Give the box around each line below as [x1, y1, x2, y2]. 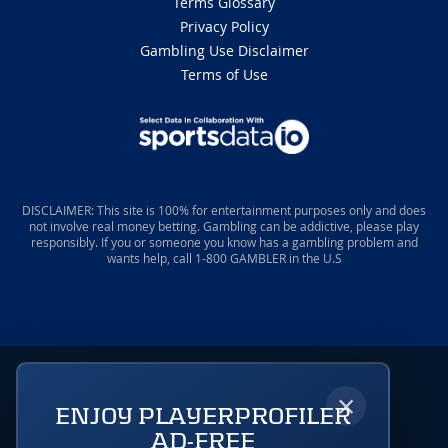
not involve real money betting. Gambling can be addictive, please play [29, 218, 419, 235]
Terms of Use [180, 65, 268, 85]
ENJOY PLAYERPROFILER [55, 403, 351, 429]
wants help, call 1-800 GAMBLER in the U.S [106, 250, 342, 267]
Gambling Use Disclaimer [139, 41, 309, 61]
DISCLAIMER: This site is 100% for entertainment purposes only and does [22, 202, 426, 219]
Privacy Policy [179, 17, 269, 37]
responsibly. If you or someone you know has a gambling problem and [30, 234, 418, 251]
